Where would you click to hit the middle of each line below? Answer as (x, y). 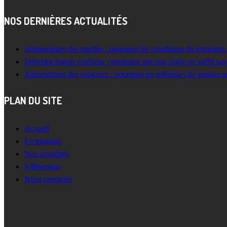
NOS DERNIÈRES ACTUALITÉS (66, 21)
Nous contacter (48, 179)
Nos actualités (47, 154)
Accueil (37, 128)
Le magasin (43, 141)
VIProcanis (42, 166)
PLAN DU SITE (33, 100)
